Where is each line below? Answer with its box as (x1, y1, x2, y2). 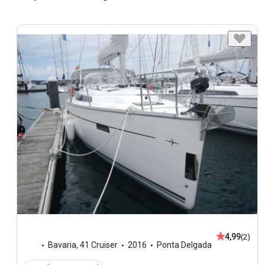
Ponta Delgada (157, 240, 212, 250)
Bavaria (48, 240, 76, 250)
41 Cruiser (80, 240, 118, 250)
